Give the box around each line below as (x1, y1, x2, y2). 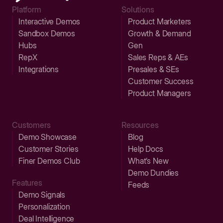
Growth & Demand (128, 28, 191, 38)
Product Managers (128, 88, 191, 98)
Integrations (18, 64, 59, 74)
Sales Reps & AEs (128, 52, 188, 62)
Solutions (121, 4, 154, 14)
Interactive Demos (18, 16, 81, 26)
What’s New (128, 155, 169, 166)
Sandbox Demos (18, 28, 75, 38)
